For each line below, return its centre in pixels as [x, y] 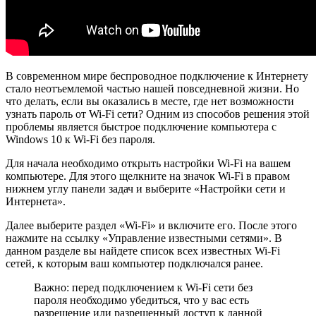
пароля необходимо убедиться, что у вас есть [141, 300]
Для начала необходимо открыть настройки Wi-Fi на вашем [148, 163]
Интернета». [36, 201]
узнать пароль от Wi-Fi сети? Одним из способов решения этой [158, 114]
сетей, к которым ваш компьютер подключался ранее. [134, 263]
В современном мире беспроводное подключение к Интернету [157, 75]
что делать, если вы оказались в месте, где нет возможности [150, 101]
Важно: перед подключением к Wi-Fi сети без [143, 287]
